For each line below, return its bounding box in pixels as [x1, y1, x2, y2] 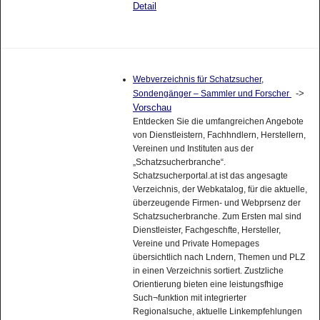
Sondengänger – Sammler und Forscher [132, 88, 291, 99]
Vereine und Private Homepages [132, 238, 259, 249]
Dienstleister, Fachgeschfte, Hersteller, [132, 224, 281, 235]
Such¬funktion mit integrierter [132, 292, 246, 303]
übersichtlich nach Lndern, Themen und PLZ [132, 251, 305, 262]
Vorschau [132, 101, 171, 113]
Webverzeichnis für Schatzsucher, [132, 74, 264, 84]
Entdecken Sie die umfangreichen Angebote [132, 116, 304, 126]
